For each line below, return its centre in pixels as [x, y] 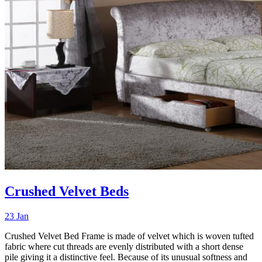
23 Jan [17, 216]
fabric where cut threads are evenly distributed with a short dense [124, 247]
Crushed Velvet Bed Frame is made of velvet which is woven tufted [129, 236]
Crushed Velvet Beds [67, 192]
